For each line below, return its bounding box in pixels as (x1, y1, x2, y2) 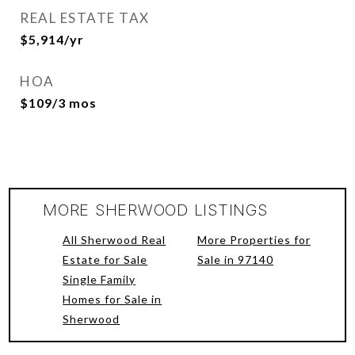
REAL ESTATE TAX (20, 10, 150, 27)
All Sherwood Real (63, 233, 166, 247)
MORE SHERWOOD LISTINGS (43, 200, 268, 220)
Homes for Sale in (63, 292, 162, 307)
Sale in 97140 (197, 253, 273, 267)
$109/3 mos (20, 95, 97, 111)
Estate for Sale (63, 253, 148, 267)
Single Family (63, 273, 136, 287)
